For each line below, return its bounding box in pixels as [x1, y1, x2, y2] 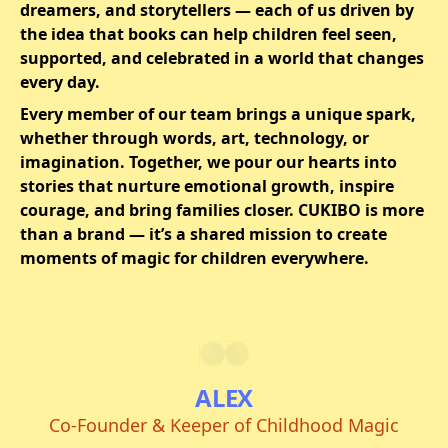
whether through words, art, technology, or [20, 127, 369, 149]
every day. [20, 71, 100, 93]
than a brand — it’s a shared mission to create [20, 223, 387, 245]
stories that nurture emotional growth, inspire [20, 175, 394, 197]
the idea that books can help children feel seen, [20, 23, 397, 45]
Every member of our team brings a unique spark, [20, 103, 416, 125]
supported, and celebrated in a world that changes [20, 47, 424, 69]
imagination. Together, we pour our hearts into [20, 151, 397, 173]
